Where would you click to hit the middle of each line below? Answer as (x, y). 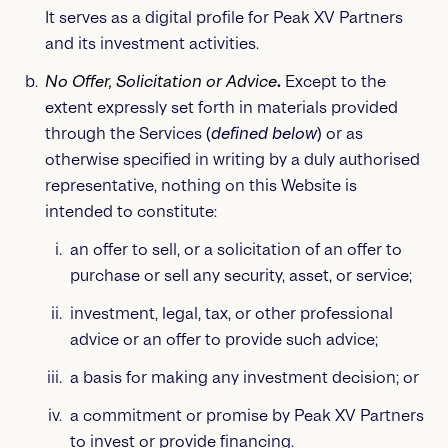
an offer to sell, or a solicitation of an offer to (235, 249)
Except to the (333, 81)
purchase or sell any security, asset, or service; (240, 275)
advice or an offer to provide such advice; (223, 339)
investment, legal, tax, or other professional (231, 313)
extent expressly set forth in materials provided (221, 107)
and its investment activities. (151, 43)
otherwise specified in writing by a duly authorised (232, 159)
